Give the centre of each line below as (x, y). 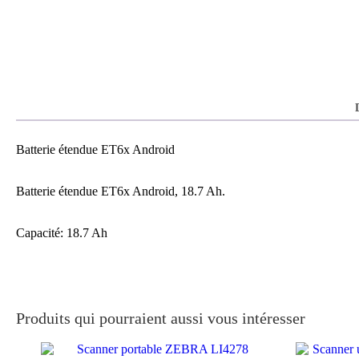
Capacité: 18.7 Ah (62, 232)
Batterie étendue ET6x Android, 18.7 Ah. (121, 191)
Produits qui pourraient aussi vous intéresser (161, 318)
